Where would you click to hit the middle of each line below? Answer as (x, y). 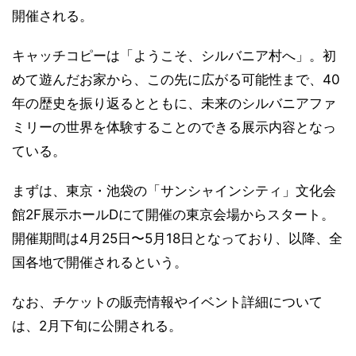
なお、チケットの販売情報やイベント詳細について (167, 302)
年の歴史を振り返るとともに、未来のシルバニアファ (174, 103)
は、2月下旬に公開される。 (97, 326)
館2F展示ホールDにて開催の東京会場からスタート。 (173, 215)
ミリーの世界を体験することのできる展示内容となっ (174, 127)
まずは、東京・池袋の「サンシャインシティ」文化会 (174, 191)
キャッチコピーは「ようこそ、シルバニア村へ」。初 (174, 56)
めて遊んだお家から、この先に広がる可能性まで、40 (176, 79)
